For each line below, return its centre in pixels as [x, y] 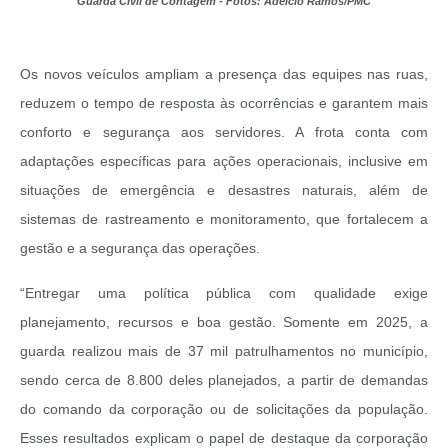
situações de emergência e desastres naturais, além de [224, 190]
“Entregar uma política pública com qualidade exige [224, 293]
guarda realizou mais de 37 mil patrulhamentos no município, [224, 351]
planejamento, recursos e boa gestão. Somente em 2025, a [224, 322]
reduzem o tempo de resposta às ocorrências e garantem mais [224, 103]
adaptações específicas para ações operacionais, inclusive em [224, 161]
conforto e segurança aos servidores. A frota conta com [224, 132]
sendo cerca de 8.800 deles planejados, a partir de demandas [224, 380]
